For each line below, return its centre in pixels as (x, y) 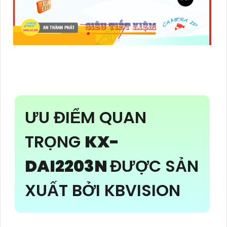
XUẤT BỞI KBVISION (103, 190)
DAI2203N (67, 166)
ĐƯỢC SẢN (154, 166)
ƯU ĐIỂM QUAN (86, 117)
